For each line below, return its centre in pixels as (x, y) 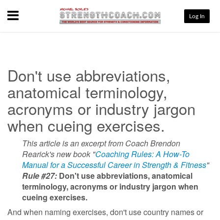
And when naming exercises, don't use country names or (105, 212)
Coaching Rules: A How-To (142, 154)
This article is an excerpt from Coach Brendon (101, 143)
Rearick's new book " (59, 154)
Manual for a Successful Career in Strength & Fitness (114, 165)
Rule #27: (41, 175)
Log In (197, 16)
